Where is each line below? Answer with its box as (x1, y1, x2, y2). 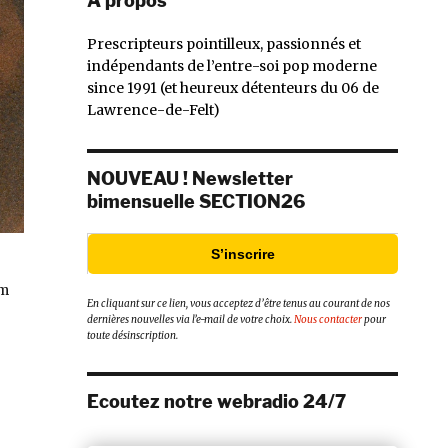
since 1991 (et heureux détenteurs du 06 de (87, 78, 379, 97)
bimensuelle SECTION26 (87, 190, 305, 212)
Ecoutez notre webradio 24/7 (87, 391, 346, 413)
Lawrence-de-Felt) (87, 100, 220, 119)
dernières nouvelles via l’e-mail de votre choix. (87, 313, 294, 327)
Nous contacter (294, 313, 362, 327)
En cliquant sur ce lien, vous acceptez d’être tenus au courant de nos (87, 297, 390, 311)
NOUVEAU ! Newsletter (87, 167, 293, 189)
